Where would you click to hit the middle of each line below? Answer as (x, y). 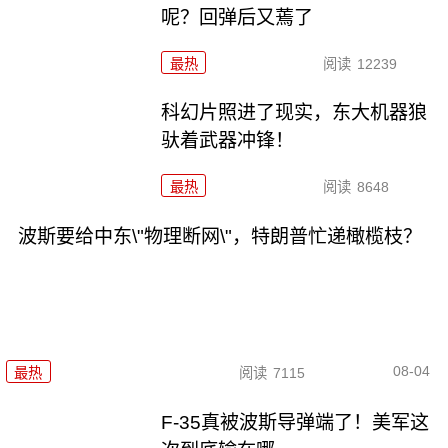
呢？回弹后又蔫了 (237, 17)
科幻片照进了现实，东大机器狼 (294, 113)
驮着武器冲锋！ (228, 141)
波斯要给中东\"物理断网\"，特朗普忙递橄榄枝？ (219, 237)
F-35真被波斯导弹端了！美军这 (295, 422)
